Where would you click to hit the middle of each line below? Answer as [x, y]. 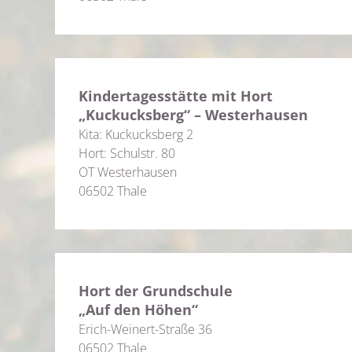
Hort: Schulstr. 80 [127, 153]
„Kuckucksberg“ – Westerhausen [193, 115]
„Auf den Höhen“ [138, 310]
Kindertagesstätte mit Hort [176, 96]
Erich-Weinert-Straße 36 [145, 329]
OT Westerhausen [128, 172]
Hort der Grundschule [156, 291]
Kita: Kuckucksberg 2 [136, 134]
